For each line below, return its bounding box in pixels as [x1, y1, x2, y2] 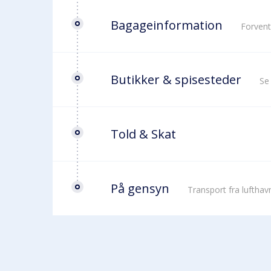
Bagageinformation [111, 17, 223, 33]
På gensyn [111, 180, 169, 197]
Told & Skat [111, 126, 176, 142]
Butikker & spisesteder [111, 71, 241, 88]
